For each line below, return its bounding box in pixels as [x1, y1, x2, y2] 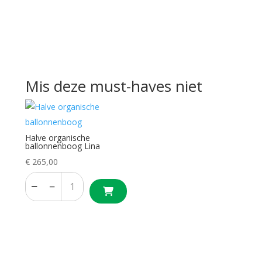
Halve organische [25, 132, 90, 144]
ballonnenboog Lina [25, 140, 100, 152]
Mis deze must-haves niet [25, 75, 202, 97]
